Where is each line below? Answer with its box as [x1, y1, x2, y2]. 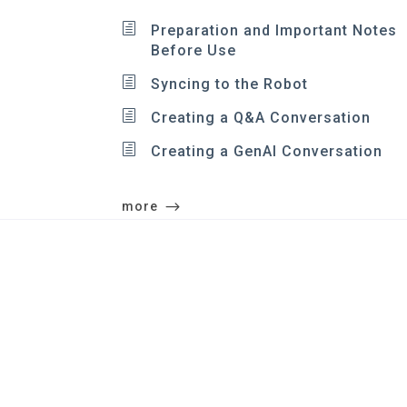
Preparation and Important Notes [151, 22, 398, 39]
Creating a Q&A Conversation [151, 109, 372, 126]
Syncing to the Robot [151, 75, 309, 93]
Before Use [151, 42, 237, 59]
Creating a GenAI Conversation [151, 143, 383, 160]
